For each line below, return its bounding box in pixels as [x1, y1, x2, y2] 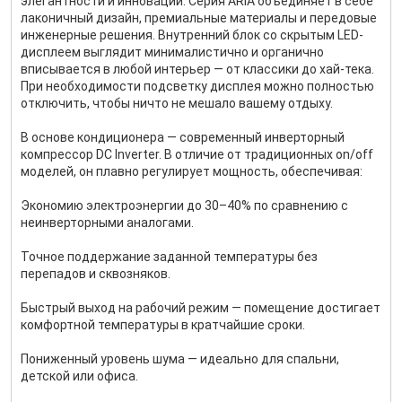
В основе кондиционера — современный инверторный [21, 130, 345, 144]
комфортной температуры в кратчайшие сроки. [21, 318, 305, 332]
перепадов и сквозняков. [21, 267, 170, 281]
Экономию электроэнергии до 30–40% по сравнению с [21, 198, 348, 213]
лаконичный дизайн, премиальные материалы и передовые [21, 11, 377, 25]
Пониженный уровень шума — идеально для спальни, [21, 352, 339, 366]
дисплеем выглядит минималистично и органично [21, 45, 324, 59]
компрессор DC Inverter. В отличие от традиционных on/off [21, 147, 373, 162]
